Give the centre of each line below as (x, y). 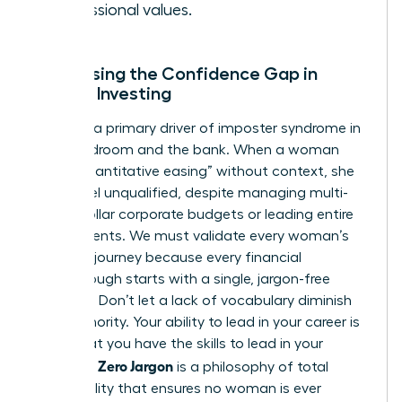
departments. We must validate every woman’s (191, 236)
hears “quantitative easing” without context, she (194, 171)
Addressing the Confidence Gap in (175, 73)
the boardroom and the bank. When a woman (186, 149)
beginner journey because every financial (167, 257)
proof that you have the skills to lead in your (178, 343)
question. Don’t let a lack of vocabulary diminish (192, 300)
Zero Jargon (135, 365)
